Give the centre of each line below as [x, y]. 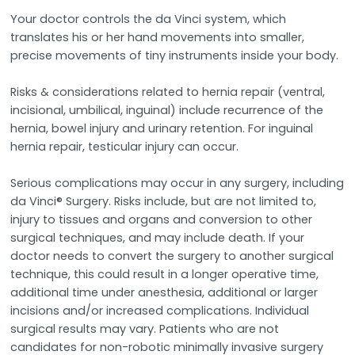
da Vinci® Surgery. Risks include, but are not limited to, [164, 201]
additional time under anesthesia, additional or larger [164, 292]
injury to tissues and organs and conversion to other [162, 219]
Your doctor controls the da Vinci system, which [149, 19]
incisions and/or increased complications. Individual [160, 310]
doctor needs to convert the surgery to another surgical [172, 256]
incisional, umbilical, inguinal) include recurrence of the [167, 110]
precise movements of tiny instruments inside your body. [175, 55]
